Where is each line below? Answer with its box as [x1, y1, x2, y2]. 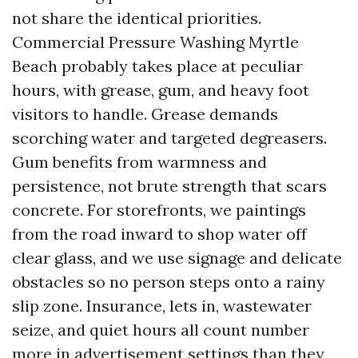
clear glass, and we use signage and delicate [12, 248, 342, 268]
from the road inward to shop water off [12, 224, 307, 244]
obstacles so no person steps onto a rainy [12, 272, 325, 292]
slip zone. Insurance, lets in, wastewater [12, 296, 312, 316]
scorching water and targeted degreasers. [12, 128, 327, 148]
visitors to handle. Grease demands [12, 104, 278, 124]
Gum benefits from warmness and [12, 152, 267, 172]
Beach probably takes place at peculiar [12, 56, 303, 76]
